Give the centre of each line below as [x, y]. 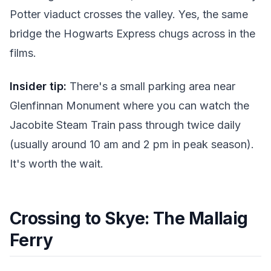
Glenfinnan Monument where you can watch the [129, 105]
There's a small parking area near [151, 86]
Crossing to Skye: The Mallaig [129, 218]
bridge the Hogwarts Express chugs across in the [132, 34]
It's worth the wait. [57, 163]
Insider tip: [38, 86]
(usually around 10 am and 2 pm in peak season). [132, 144]
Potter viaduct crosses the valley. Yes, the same [129, 15]
